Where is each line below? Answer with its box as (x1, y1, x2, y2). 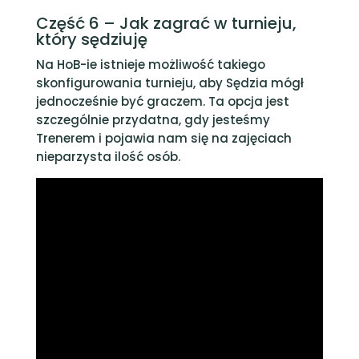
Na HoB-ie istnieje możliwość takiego (35, 56, 265, 73)
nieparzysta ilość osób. (35, 148, 180, 165)
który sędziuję (35, 28, 147, 50)
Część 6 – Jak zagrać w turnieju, (35, 12, 296, 34)
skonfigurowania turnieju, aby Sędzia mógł (35, 75, 304, 91)
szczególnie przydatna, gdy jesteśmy (35, 111, 270, 128)
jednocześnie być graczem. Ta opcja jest (35, 93, 289, 110)
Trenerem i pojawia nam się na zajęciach (35, 130, 292, 147)
